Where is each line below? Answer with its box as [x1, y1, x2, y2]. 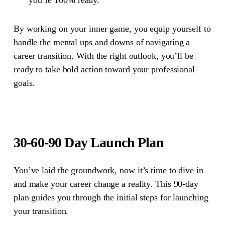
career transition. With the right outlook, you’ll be [13, 50, 193, 61]
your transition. [13, 205, 69, 216]
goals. [13, 77, 35, 88]
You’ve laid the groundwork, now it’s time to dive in [13, 165, 203, 175]
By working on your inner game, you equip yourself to [13, 23, 211, 34]
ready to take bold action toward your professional [13, 64, 195, 74]
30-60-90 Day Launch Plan [13, 134, 164, 150]
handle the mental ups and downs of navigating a [13, 37, 190, 47]
